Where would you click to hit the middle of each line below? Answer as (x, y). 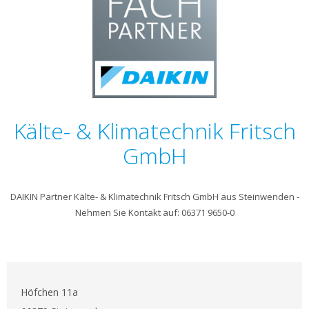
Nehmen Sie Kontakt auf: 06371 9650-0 (154, 212)
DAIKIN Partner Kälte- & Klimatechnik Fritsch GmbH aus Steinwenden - (154, 197)
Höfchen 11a (49, 292)
